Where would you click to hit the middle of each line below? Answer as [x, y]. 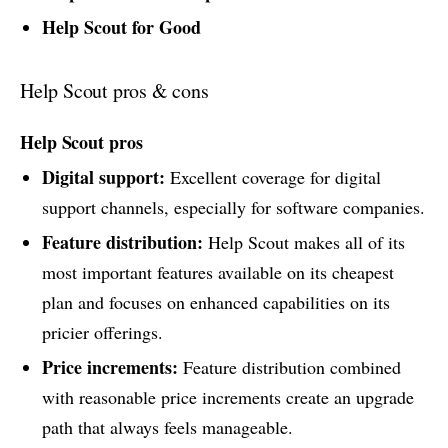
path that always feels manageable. [167, 427]
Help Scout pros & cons [114, 91]
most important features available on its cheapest [217, 271]
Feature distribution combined [289, 367]
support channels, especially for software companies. [233, 206]
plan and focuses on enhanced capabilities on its [215, 301]
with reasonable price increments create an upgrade [227, 397]
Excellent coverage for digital [272, 176]
